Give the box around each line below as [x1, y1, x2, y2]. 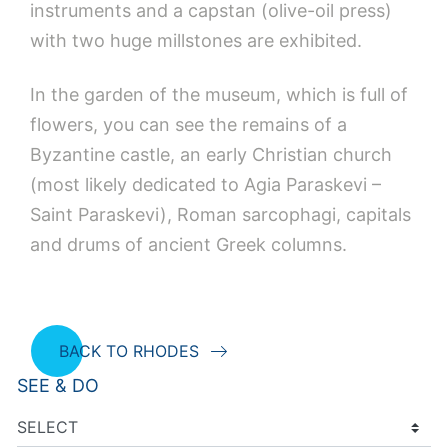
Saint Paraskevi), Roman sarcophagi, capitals [30, 203, 411, 225]
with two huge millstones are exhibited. [30, 29, 362, 51]
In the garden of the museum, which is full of [30, 83, 408, 105]
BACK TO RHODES [59, 340, 199, 361]
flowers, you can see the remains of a [30, 113, 347, 135]
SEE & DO [17, 374, 99, 396]
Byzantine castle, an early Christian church [30, 143, 392, 165]
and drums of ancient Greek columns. [30, 233, 347, 255]
